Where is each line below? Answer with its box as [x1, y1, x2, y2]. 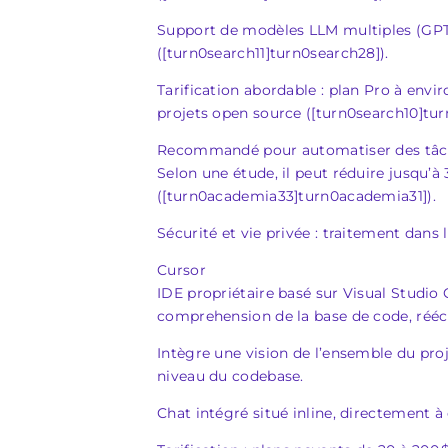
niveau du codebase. [157, 367, 304, 385]
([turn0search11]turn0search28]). [157, 44, 389, 62]
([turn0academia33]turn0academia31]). [157, 187, 436, 205]
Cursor [157, 261, 206, 279]
